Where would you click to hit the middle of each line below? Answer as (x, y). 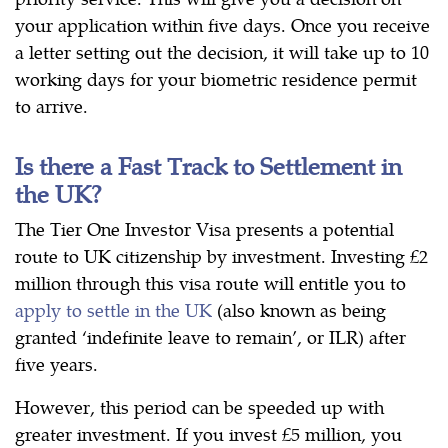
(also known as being (299, 310)
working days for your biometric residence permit (216, 79)
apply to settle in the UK (113, 310)
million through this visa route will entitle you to (210, 283)
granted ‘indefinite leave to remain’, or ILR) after (210, 337)
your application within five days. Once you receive (222, 25)
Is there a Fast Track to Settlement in (208, 165)
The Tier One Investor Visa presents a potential (204, 229)
